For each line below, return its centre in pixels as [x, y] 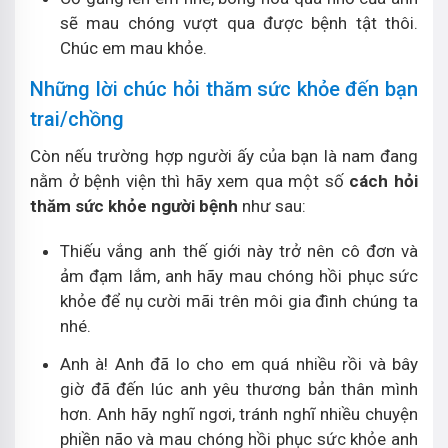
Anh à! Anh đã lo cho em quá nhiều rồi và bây [239, 364]
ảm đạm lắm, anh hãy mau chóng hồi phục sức [239, 276]
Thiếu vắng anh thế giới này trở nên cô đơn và [239, 251]
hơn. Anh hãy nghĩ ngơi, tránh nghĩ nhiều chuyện [239, 414]
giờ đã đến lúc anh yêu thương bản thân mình [239, 389]
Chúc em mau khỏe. [133, 48]
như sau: [272, 206]
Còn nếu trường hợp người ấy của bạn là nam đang [224, 156]
